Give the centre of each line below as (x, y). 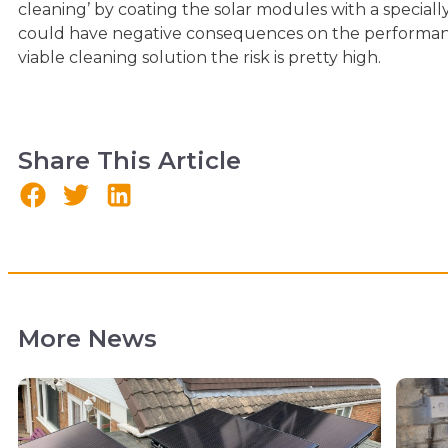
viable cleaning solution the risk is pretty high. (199, 57)
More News (87, 338)
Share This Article (129, 160)
